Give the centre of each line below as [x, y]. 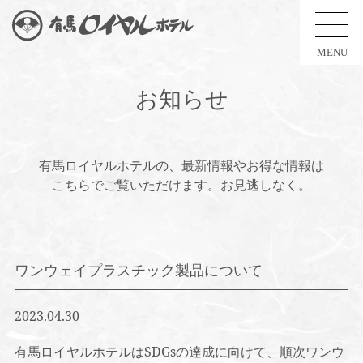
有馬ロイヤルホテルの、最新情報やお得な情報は [181, 165]
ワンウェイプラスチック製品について [138, 270]
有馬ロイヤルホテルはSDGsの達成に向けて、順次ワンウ [179, 352]
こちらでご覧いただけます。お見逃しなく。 [181, 185]
